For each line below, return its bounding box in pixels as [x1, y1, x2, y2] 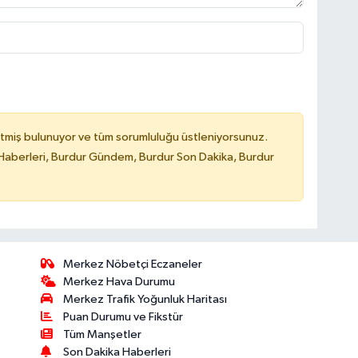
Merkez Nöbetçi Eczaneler [63, 257, 203, 270]
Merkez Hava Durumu [63, 275, 176, 288]
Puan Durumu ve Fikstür [63, 310, 184, 323]
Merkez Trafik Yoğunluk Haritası [63, 292, 228, 305]
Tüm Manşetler [63, 328, 142, 340]
